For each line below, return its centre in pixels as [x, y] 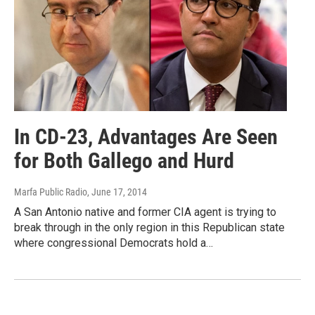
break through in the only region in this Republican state [149, 227]
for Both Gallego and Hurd [124, 160]
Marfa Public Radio [51, 192]
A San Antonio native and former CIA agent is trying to [145, 212]
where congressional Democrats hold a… [114, 243]
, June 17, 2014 [117, 192]
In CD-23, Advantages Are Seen [146, 136]
